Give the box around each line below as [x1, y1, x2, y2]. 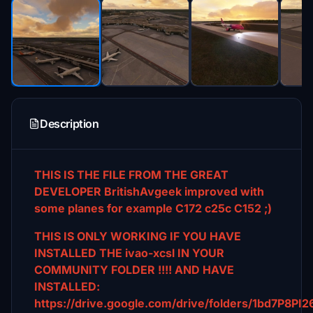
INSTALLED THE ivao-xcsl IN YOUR [34, 246, 224, 260]
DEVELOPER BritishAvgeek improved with [34, 184, 264, 198]
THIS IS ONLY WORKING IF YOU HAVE [34, 229, 241, 243]
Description [40, 117, 99, 131]
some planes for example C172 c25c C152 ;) [34, 201, 272, 215]
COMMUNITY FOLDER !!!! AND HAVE [34, 263, 234, 277]
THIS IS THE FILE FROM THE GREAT [34, 168, 228, 182]
